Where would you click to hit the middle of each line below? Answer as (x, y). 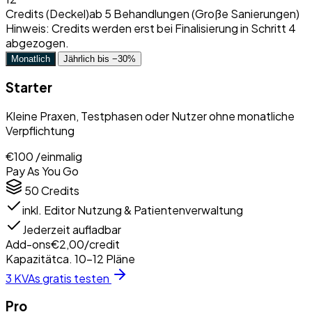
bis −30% (117, 59)
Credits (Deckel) (47, 14)
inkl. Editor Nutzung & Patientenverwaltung (133, 210)
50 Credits (52, 190)
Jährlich (80, 59)
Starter (29, 87)
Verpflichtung (40, 130)
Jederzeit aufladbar (72, 229)
